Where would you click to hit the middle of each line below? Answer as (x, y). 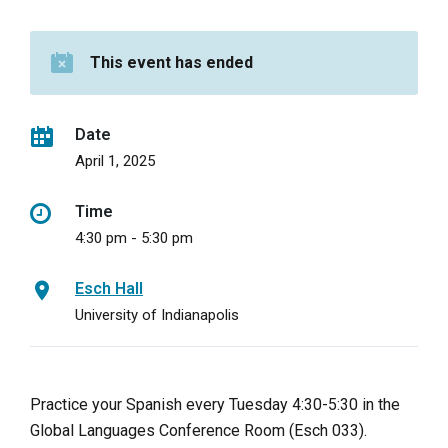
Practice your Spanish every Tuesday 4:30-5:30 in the (215, 404)
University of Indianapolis (157, 314)
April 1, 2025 (115, 160)
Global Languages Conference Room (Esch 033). (198, 430)
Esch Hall (109, 288)
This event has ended (171, 62)
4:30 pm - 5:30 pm (134, 237)
